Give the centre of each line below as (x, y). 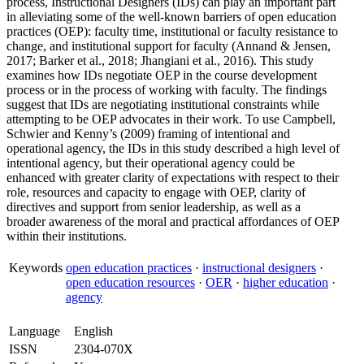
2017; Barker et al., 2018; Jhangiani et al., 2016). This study (160, 61)
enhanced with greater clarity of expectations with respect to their (173, 178)
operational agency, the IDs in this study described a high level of (173, 148)
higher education (286, 282)
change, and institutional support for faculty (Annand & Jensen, (169, 46)
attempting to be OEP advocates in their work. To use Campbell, (171, 119)
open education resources (130, 282)
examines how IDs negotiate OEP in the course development (162, 75)
